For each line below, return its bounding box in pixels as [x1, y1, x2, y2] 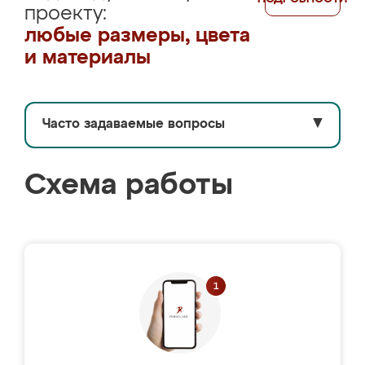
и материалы [24, 48, 151, 68]
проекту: [24, 4, 107, 24]
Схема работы [24, 171, 233, 200]
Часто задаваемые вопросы [42, 118, 225, 131]
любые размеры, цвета [24, 26, 250, 46]
